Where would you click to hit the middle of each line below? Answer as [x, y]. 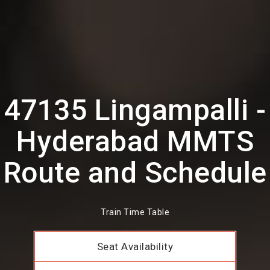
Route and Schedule [135, 173]
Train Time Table [135, 212]
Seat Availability [135, 247]
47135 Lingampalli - [135, 110]
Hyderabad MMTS [135, 141]
